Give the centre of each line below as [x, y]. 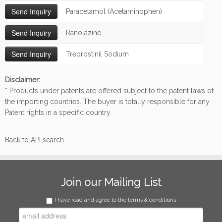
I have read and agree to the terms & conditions [115, 200]
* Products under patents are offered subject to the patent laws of [109, 91]
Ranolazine [83, 33]
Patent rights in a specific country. [58, 112]
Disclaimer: [23, 80]
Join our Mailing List [111, 182]
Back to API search [34, 140]
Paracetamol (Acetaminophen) [114, 11]
